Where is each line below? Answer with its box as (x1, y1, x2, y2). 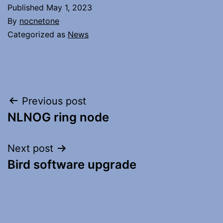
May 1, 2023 (46, 2, 92, 12)
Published (7, 2, 46, 12)
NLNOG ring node (7, 110, 109, 124)
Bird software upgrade (7, 157, 136, 172)
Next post (7, 142, 53, 154)
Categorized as (7, 29, 68, 39)
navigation (7, 115, 94, 137)
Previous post (22, 95, 86, 107)
